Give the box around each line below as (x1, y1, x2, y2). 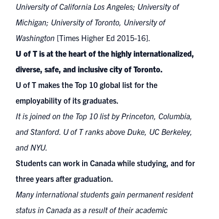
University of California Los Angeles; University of (16, 1, 179, 11)
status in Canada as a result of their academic (16, 205, 168, 215)
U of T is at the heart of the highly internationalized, (16, 48, 194, 58)
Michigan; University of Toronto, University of (16, 17, 165, 27)
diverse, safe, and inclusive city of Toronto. (16, 64, 163, 74)
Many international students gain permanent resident (16, 189, 193, 199)
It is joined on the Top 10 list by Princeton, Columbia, (16, 111, 193, 121)
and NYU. (16, 142, 48, 152)
